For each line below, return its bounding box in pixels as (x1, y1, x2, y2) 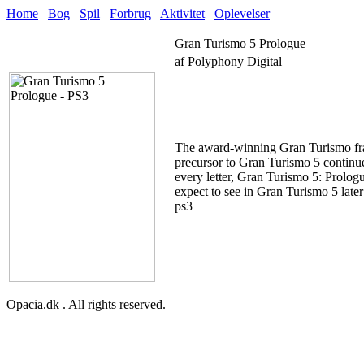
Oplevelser (214, 6, 270, 20)
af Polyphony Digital (175, 54, 282, 68)
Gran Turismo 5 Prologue (175, 37, 305, 50)
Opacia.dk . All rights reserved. (6, 297, 166, 311)
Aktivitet (160, 6, 205, 20)
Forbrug (110, 6, 151, 20)
